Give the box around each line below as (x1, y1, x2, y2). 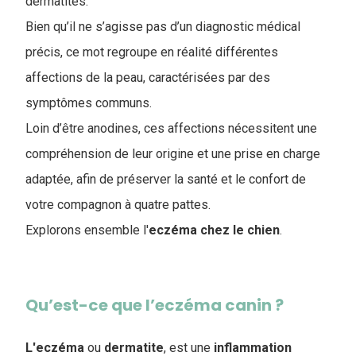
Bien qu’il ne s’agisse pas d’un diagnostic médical (25, 19, 300, 34)
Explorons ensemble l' (25, 222, 149, 238)
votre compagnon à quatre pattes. (25, 197, 211, 212)
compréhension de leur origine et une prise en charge (25, 146, 320, 161)
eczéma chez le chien (149, 222, 280, 238)
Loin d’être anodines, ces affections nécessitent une (25, 121, 317, 136)
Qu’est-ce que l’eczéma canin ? (25, 294, 284, 316)
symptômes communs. (25, 95, 152, 110)
